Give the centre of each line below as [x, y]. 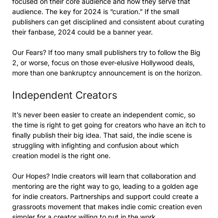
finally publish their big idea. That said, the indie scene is [102, 135]
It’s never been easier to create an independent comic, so [104, 114]
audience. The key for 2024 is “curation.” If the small [96, 11]
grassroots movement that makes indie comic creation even [107, 206]
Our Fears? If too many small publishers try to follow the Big [106, 52]
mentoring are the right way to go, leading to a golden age [105, 186]
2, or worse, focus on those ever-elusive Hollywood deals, [103, 62]
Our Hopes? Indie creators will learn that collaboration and [104, 176]
